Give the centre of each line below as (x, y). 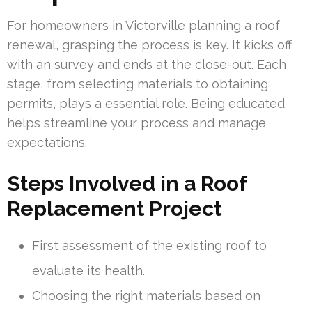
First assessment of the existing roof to (149, 246)
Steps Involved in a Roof (127, 184)
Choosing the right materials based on (146, 296)
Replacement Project (114, 209)
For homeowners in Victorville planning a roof (143, 26)
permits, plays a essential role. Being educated (146, 104)
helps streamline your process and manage (136, 123)
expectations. (47, 143)
